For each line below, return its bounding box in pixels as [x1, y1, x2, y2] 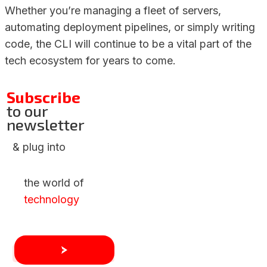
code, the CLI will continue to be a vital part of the [5, 38, 252, 51]
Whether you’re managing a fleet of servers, [5, 4, 221, 17]
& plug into [13, 141, 66, 154]
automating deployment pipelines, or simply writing [5, 21, 255, 34]
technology [24, 193, 79, 206]
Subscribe [7, 88, 80, 107]
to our [7, 101, 48, 120]
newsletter [7, 115, 85, 134]
